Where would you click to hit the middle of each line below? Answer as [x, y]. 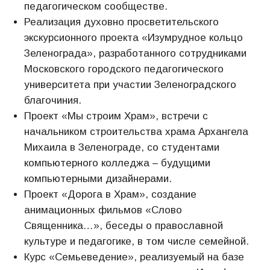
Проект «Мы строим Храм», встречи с [116, 116]
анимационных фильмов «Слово [103, 210]
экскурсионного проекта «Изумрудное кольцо [133, 38]
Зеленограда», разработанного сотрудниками [135, 53]
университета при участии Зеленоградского [130, 85]
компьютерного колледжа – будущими [117, 163]
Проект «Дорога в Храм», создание [110, 194]
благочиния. [53, 100]
